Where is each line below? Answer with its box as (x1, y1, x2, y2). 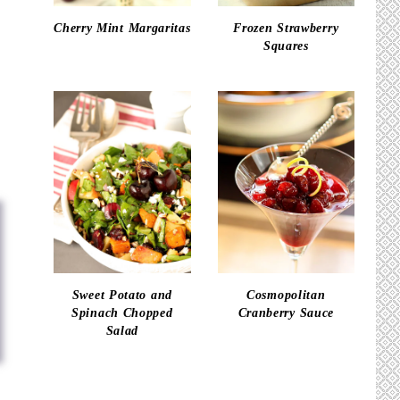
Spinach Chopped (71, 306, 173, 321)
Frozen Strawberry (233, 21, 339, 35)
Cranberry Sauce (237, 306, 335, 321)
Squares (262, 38, 309, 53)
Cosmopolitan (246, 288, 326, 303)
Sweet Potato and (71, 288, 172, 303)
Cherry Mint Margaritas (54, 21, 191, 35)
